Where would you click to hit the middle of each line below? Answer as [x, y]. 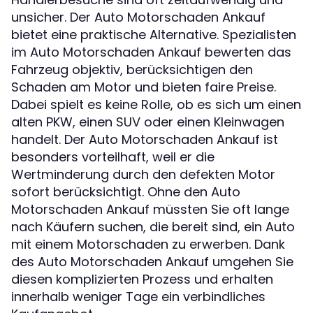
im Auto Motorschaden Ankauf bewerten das [151, 52]
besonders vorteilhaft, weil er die [113, 156]
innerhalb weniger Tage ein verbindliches [138, 296]
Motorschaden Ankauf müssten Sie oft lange [150, 209]
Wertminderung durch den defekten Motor [143, 174]
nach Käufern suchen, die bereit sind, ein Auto [153, 226]
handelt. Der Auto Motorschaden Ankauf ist [145, 139]
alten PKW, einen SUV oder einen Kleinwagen [148, 122]
